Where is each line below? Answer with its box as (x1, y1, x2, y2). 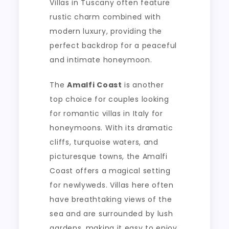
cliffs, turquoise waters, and (50, 136, 158, 147)
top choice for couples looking (50, 94, 169, 104)
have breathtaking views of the (50, 194, 172, 204)
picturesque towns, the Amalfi (50, 151, 168, 162)
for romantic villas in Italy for (50, 108, 163, 119)
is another (122, 79, 164, 90)
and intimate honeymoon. (50, 54, 152, 65)
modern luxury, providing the (50, 26, 163, 36)
